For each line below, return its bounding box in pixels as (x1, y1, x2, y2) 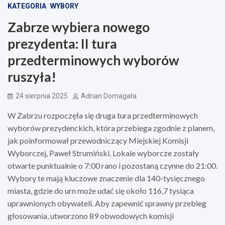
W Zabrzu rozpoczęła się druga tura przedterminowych (8, 110, 198, 120)
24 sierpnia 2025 (16, 91, 68, 100)
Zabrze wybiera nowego (8, 19, 150, 35)
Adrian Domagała (81, 91, 137, 100)
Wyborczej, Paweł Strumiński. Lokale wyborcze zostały (8, 148, 199, 158)
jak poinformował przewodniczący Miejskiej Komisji (8, 135, 188, 145)
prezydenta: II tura (8, 35, 117, 52)
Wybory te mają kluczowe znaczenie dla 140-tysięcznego (8, 173, 205, 183)
